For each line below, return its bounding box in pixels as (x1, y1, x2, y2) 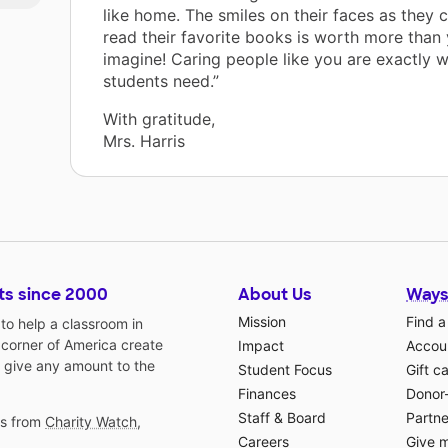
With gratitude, (103, 109, 215, 130)
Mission (238, 313, 286, 331)
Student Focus (238, 361, 332, 379)
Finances (238, 385, 296, 403)
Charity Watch (45, 413, 137, 431)
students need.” (103, 71, 219, 92)
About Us (238, 284, 312, 306)
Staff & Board (238, 409, 326, 427)
